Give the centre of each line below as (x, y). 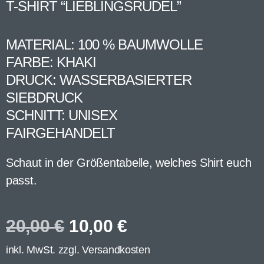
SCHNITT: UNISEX (62, 115)
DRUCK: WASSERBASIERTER (99, 80)
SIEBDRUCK (44, 98)
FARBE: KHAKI (51, 62)
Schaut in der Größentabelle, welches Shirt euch (129, 163)
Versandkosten (116, 250)
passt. (22, 180)
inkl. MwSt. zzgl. (44, 250)
